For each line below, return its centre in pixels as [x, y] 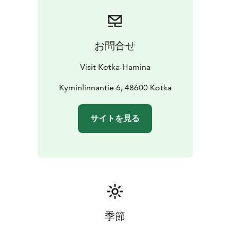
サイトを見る [115, 119]
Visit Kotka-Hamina [115, 67]
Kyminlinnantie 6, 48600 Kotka [115, 88]
